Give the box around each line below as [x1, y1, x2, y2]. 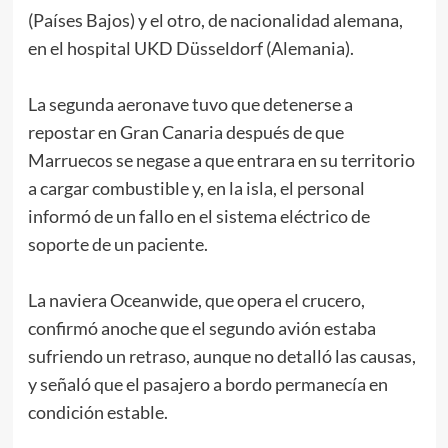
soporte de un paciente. [27, 233, 208, 256]
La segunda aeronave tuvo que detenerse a [27, 93, 353, 116]
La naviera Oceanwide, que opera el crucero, [27, 289, 365, 312]
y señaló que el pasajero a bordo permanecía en [27, 373, 388, 396]
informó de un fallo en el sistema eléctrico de [27, 205, 370, 228]
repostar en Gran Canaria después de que [27, 121, 344, 144]
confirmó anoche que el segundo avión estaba [27, 317, 376, 340]
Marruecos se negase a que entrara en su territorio [27, 149, 415, 172]
